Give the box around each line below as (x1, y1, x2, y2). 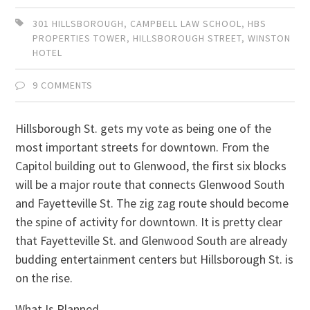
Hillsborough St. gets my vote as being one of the (15, 120, 272, 136)
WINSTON (248, 31, 291, 44)
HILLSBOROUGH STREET (133, 31, 242, 44)
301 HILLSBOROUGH (33, 17, 125, 30)
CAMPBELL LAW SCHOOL (130, 17, 242, 30)
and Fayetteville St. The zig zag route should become (15, 194, 289, 211)
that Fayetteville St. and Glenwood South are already (15, 232, 288, 248)
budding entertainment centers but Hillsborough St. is (15, 250, 294, 267)
